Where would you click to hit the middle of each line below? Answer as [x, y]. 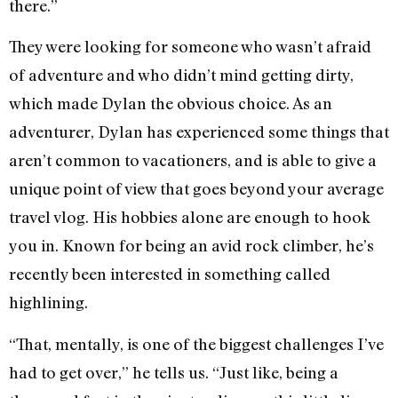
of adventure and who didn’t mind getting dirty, [181, 75]
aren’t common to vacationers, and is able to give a [193, 160]
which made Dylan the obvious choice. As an [171, 103]
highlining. [50, 302]
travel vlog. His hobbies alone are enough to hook [190, 217]
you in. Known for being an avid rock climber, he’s [191, 246]
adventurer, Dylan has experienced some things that [199, 132]
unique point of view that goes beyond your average [196, 189]
